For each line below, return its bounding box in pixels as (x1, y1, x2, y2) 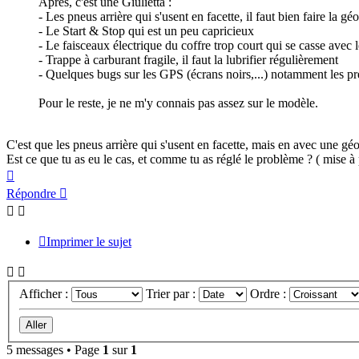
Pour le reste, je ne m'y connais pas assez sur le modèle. (38, 96, 318, 111)
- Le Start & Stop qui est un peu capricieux (38, 24, 254, 38)
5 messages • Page (6, 342, 103, 357)
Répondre (6, 187, 56, 201)
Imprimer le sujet (46, 235, 131, 249)
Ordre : (250, 286, 289, 301)
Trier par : (146, 286, 199, 301)
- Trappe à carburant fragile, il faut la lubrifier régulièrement (38, 53, 338, 67)
